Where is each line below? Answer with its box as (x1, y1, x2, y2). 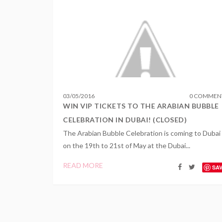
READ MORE (63, 161, 103, 169)
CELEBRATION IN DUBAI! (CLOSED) (63, 115, 187, 124)
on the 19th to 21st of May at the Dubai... (63, 141, 190, 150)
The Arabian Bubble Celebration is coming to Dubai (63, 129, 221, 137)
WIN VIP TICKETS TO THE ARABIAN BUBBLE (63, 102, 219, 110)
